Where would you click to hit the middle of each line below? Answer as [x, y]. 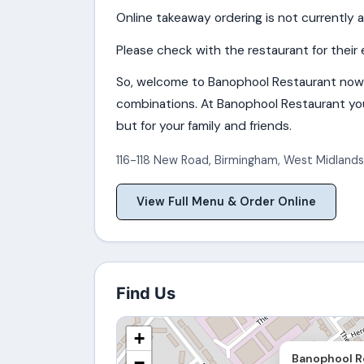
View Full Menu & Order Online [226, 201]
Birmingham [246, 160]
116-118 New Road [162, 160]
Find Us [145, 293]
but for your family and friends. [204, 126]
